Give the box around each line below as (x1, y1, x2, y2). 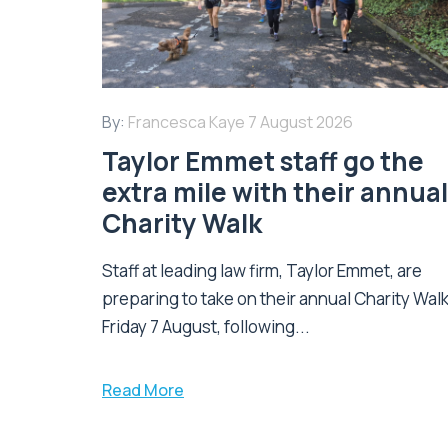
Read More (102, 378, 184, 401)
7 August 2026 (248, 110, 353, 133)
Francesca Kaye (128, 110, 245, 133)
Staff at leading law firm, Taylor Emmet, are (102, 258, 422, 282)
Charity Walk (102, 204, 262, 241)
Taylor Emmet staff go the (102, 142, 424, 179)
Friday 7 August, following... (102, 314, 310, 338)
